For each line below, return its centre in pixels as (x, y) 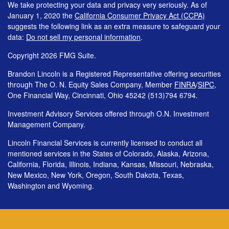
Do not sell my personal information (83, 37)
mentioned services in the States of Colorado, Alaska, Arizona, (108, 153)
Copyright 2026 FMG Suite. (52, 55)
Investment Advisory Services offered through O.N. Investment (108, 113)
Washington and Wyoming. (51, 185)
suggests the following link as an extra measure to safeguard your (114, 26)
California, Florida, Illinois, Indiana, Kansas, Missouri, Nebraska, (111, 164)
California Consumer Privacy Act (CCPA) (140, 15)
